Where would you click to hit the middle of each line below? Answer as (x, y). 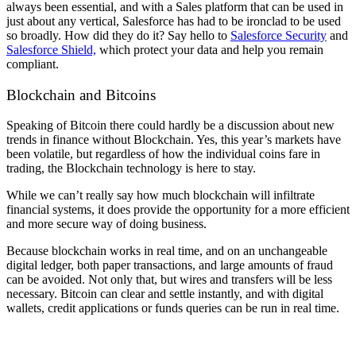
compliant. (33, 64)
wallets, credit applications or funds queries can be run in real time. (173, 308)
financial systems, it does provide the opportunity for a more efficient (178, 210)
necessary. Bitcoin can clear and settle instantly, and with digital (165, 294)
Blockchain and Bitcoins (81, 95)
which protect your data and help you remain (210, 49)
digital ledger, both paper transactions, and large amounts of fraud (170, 265)
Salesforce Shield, (51, 49)
